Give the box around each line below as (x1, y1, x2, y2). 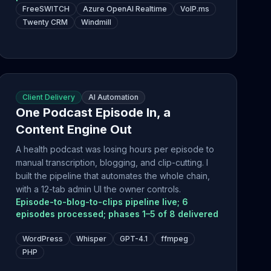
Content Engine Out (16, 122, 132, 137)
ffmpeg (161, 234, 189, 243)
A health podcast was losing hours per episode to (16, 144, 215, 154)
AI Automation (88, 93, 139, 102)
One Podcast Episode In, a (16, 105, 171, 120)
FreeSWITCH (22, 4, 70, 13)
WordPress (22, 234, 64, 243)
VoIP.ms (180, 4, 210, 13)
